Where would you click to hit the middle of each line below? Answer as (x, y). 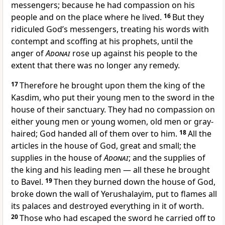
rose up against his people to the (134, 53)
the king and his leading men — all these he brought (110, 170)
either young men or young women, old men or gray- (112, 122)
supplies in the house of (58, 158)
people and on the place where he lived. (87, 17)
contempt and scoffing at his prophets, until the (102, 41)
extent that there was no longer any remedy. (95, 66)
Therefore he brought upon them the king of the (112, 86)
